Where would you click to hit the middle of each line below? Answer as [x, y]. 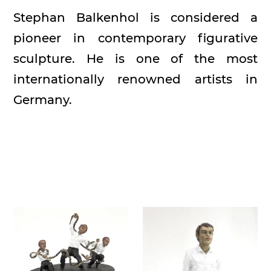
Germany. [43, 100]
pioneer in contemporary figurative [135, 38]
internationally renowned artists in [135, 79]
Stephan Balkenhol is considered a [135, 17]
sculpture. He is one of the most [135, 58]
